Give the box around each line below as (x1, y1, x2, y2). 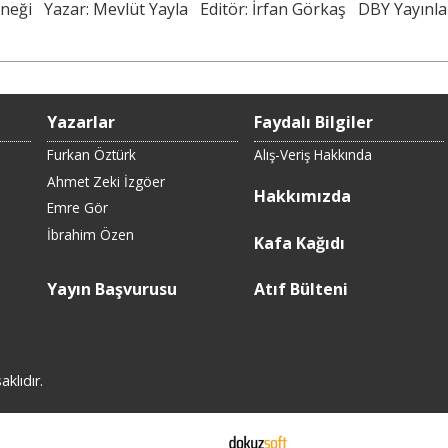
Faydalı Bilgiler (253, 111, 373, 134)
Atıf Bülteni (253, 278, 348, 301)
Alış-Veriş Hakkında (253, 144, 372, 164)
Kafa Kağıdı (253, 231, 345, 254)
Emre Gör (47, 198, 108, 218)
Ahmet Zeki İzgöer (47, 171, 165, 191)
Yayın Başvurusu (47, 278, 177, 301)
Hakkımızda (253, 185, 351, 208)
